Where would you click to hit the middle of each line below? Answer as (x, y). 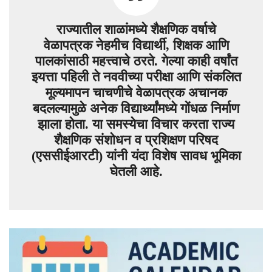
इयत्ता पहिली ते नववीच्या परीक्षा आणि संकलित (136, 76)
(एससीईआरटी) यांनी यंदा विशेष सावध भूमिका (136, 155)
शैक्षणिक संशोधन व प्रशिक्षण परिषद (136, 140)
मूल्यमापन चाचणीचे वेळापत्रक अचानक (136, 92)
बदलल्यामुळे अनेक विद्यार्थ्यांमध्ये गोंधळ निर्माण (136, 108)
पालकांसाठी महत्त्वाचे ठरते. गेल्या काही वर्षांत (136, 61)
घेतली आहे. (136, 171)
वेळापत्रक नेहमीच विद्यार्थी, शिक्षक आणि (136, 45)
